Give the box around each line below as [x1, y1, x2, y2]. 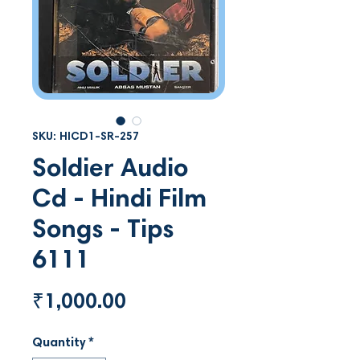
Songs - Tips [32, 218, 174, 244]
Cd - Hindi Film [32, 187, 207, 214]
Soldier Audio [32, 157, 188, 183]
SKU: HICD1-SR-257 [32, 131, 139, 143]
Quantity [32, 336, 85, 350]
